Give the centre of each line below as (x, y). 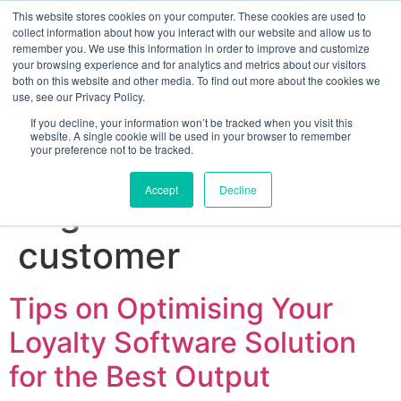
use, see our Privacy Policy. (79, 96)
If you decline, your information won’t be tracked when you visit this (192, 122)
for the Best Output (140, 376)
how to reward (224, 212)
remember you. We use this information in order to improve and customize (191, 48)
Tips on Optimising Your (171, 308)
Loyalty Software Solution (183, 342)
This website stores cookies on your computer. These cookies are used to (189, 16)
